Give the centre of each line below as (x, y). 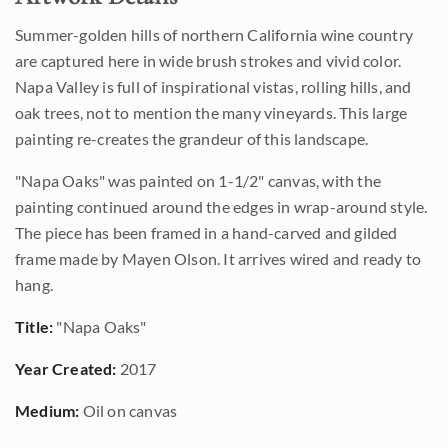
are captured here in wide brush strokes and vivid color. (208, 60)
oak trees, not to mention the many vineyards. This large (211, 112)
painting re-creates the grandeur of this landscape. (192, 138)
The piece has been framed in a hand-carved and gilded (206, 232)
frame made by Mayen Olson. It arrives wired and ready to (218, 258)
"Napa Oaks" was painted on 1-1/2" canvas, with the (198, 180)
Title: (34, 326)
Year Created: (66, 368)
